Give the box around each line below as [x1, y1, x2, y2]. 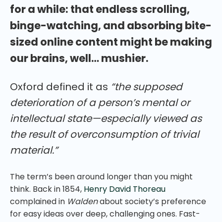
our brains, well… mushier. [10, 51, 148, 65]
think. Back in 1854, [10, 183, 84, 195]
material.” [10, 143, 58, 157]
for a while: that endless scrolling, [10, 1, 190, 16]
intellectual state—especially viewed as [10, 111, 202, 125]
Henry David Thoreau [84, 183, 166, 195]
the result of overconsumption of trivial [10, 127, 199, 141]
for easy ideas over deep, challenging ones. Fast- [10, 208, 200, 220]
